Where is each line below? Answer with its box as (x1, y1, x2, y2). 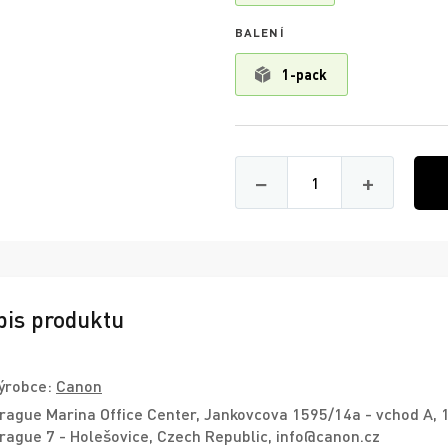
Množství (313, 153, 377, 172)
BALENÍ (235, 25, 285, 39)
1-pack (282, 66, 327, 83)
